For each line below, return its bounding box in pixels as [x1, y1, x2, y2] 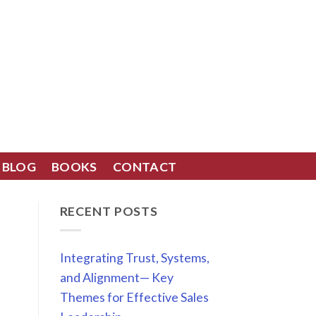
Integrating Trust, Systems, [59, 250, 209, 266]
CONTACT [112, 158, 177, 174]
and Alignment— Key [59, 269, 174, 286]
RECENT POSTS [59, 203, 159, 219]
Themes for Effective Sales [59, 289, 209, 305]
